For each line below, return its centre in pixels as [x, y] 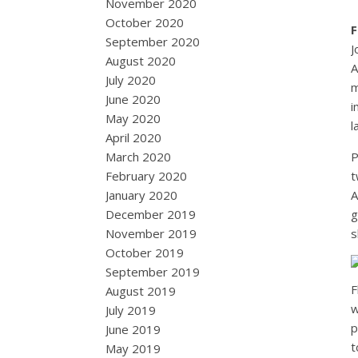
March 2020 [138, 157]
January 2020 [141, 195]
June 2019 [133, 329]
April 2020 [133, 137]
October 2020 [145, 22]
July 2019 [131, 310]
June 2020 [133, 99]
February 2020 [146, 176]
